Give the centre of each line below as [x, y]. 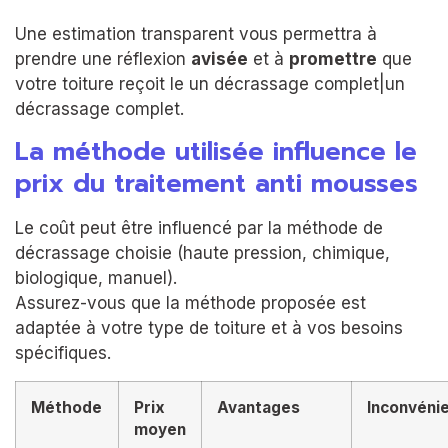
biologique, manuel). [96, 278]
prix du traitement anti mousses [216, 184]
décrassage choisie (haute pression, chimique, [202, 253]
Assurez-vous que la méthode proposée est [190, 303]
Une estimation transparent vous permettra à [196, 33]
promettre [333, 58]
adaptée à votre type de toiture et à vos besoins [209, 328]
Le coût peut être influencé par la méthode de [199, 228]
